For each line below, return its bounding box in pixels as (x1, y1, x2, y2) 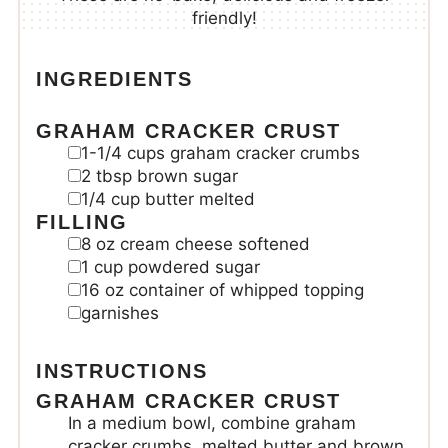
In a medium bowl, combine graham (67, 412, 356, 433)
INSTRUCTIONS (35, 359, 208, 382)
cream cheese (119, 233, 233, 254)
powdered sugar (127, 256, 260, 277)
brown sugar (136, 165, 238, 186)
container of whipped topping (128, 279, 364, 300)
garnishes (80, 302, 159, 323)
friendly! (191, 7, 257, 28)
